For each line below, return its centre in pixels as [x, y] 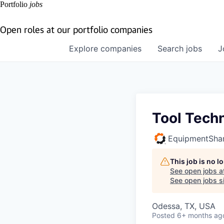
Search [172, 48]
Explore [85, 48]
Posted [163, 215]
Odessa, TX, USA [184, 206]
